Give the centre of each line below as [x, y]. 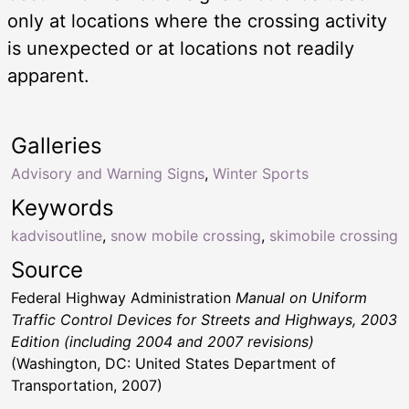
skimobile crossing [334, 236]
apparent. [48, 76]
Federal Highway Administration [123, 298]
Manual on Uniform [301, 298]
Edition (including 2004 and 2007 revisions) [163, 341]
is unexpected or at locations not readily [181, 48]
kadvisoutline [57, 236]
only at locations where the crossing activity [197, 21]
